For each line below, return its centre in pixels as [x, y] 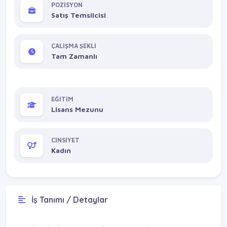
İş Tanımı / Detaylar [69, 199]
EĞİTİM [62, 99]
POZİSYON [67, 5]
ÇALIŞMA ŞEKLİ [74, 46]
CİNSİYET [65, 140]
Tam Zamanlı [74, 56]
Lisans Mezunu [77, 109]
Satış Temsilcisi [79, 15]
